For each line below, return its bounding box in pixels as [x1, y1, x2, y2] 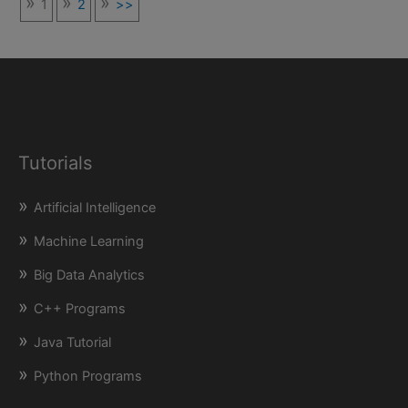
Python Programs [34, 368, 142, 385]
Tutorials [18, 152, 92, 175]
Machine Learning [34, 233, 144, 250]
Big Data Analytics [34, 267, 145, 284]
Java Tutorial [34, 334, 111, 352]
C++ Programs [34, 301, 126, 318]
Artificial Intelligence [34, 199, 156, 217]
